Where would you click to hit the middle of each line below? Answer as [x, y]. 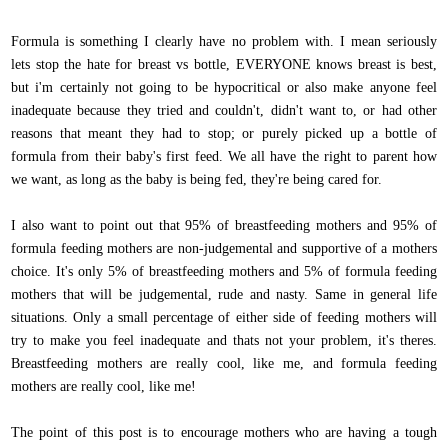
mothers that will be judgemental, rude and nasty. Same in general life [224, 295]
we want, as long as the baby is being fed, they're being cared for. [199, 180]
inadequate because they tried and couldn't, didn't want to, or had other [224, 111]
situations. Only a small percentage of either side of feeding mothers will [224, 318]
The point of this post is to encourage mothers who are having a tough [224, 433]
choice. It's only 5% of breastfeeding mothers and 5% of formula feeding [224, 272]
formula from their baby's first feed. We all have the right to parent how [224, 157]
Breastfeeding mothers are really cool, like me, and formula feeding [224, 364]
